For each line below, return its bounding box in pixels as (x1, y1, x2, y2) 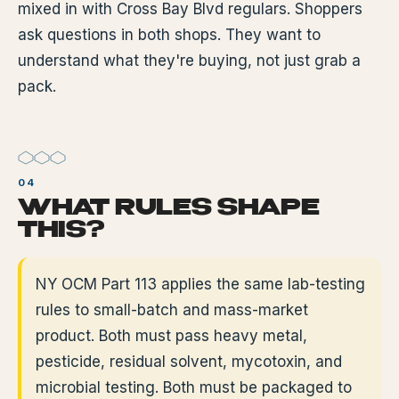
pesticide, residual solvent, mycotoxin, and (36, 353, 342, 370)
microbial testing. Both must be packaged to (36, 379, 352, 396)
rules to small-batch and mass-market (36, 301, 308, 319)
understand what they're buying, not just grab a (18, 52, 361, 69)
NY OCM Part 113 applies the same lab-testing (36, 275, 365, 293)
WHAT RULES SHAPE (18, 199, 320, 220)
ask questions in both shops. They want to (18, 26, 321, 44)
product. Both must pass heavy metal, (36, 327, 307, 345)
